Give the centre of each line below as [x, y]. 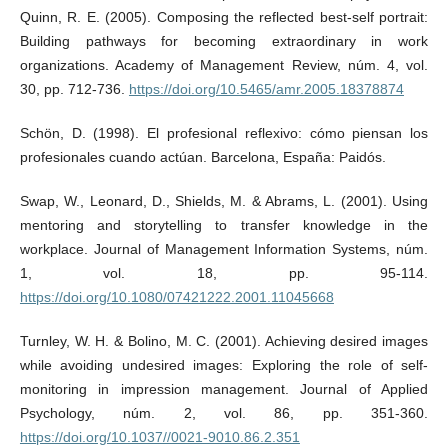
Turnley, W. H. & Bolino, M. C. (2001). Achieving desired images [224, 340]
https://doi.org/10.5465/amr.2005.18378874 [266, 88]
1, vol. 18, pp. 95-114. [224, 272]
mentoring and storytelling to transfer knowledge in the [224, 224]
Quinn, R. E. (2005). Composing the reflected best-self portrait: [224, 16]
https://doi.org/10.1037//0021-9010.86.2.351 [159, 436]
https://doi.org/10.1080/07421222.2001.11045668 [176, 296]
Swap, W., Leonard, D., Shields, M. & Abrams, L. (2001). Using [224, 200]
